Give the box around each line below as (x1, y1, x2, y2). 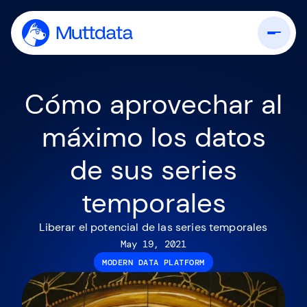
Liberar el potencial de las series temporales (39, 220, 268, 234)
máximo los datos (41, 119, 266, 155)
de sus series (70, 152, 237, 188)
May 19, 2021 (121, 238, 186, 250)
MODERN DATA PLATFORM (102, 256, 205, 268)
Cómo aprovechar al (25, 86, 282, 122)
